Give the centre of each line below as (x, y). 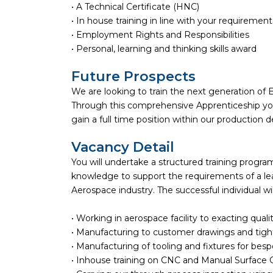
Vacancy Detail (123, 147)
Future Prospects (133, 76)
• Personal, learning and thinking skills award (164, 49)
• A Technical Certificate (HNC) (135, 7)
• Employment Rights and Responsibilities (160, 35)
